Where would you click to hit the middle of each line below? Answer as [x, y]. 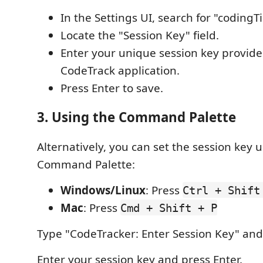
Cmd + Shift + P [169, 208]
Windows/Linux [103, 190]
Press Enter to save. [112, 88]
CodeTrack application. [120, 70]
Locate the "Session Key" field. [140, 35]
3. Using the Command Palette [136, 117]
